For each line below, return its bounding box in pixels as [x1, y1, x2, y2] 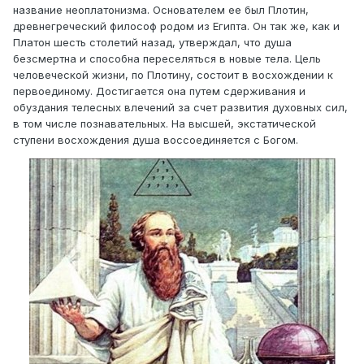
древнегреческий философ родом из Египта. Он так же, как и [13, 19, 340, 33]
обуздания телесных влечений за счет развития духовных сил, [13, 101, 348, 115]
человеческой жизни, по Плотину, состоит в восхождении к [13, 68, 333, 82]
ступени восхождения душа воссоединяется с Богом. [13, 133, 298, 147]
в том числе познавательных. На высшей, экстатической [13, 117, 316, 131]
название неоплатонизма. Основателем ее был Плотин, [13, 3, 309, 17]
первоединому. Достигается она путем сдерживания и [13, 84, 305, 98]
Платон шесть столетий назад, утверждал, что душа [13, 36, 292, 50]
